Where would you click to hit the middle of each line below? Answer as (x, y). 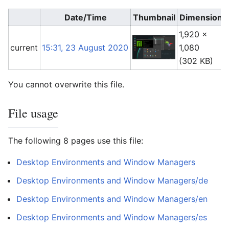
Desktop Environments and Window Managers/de (112, 180)
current (24, 48)
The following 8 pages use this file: (76, 141)
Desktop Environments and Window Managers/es (112, 217)
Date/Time (85, 17)
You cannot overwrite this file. (66, 84)
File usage (33, 113)
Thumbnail (154, 17)
